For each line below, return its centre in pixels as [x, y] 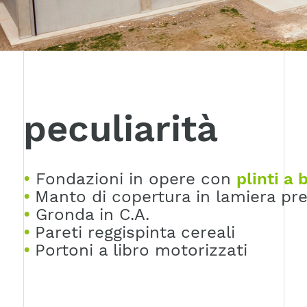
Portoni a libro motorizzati [141, 250]
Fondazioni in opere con [133, 179]
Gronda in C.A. [89, 214]
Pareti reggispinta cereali [135, 232]
